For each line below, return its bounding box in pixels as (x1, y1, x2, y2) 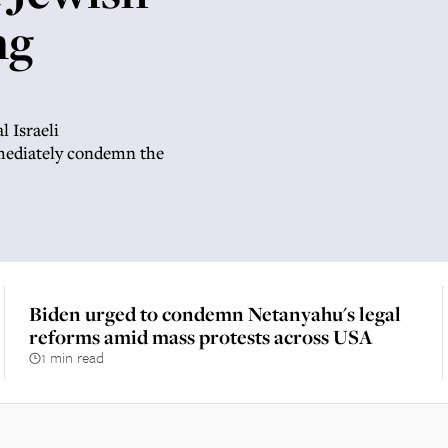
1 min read (41, 346, 105, 368)
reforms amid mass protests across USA (29, 323, 374, 350)
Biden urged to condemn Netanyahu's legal (29, 300, 402, 327)
